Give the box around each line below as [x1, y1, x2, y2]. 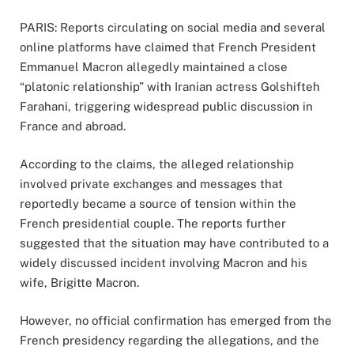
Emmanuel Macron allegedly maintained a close [20, 60, 288, 74]
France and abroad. [20, 119, 126, 134]
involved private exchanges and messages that [20, 177, 283, 191]
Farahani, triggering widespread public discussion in [20, 100, 313, 114]
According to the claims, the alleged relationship [20, 157, 294, 171]
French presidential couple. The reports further [20, 217, 286, 231]
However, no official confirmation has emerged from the [20, 314, 332, 328]
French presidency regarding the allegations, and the [20, 333, 319, 348]
